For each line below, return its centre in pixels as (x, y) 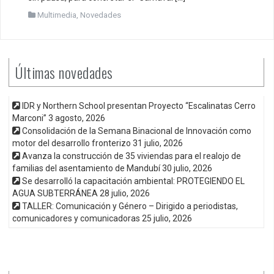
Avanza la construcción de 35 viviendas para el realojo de (131, 156)
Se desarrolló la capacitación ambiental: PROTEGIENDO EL (133, 181)
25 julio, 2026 (167, 218)
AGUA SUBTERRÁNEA (55, 193)
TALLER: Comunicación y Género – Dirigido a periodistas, (130, 206)
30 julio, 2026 (187, 168)
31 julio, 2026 (158, 143)
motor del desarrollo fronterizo (72, 143)
